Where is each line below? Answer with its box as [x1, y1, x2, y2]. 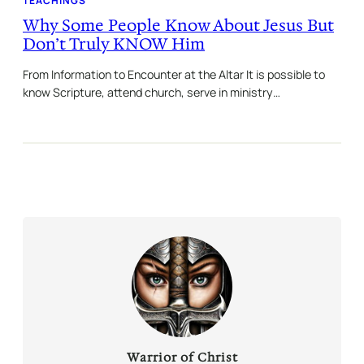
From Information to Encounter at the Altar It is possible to [23, 66, 325, 82]
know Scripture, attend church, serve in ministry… [23, 84, 280, 100]
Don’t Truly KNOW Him [23, 32, 205, 54]
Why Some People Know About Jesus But [23, 14, 334, 36]
